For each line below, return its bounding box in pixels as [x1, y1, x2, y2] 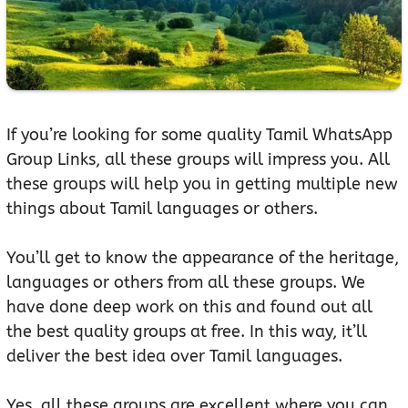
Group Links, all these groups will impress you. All [6, 149, 390, 170]
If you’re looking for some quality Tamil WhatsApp [6, 125, 393, 146]
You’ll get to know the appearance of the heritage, [6, 248, 399, 269]
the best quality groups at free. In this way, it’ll [6, 321, 367, 342]
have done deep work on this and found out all [6, 297, 372, 318]
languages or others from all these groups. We [6, 272, 365, 293]
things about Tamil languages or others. [6, 199, 318, 219]
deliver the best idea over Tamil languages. [6, 346, 342, 367]
